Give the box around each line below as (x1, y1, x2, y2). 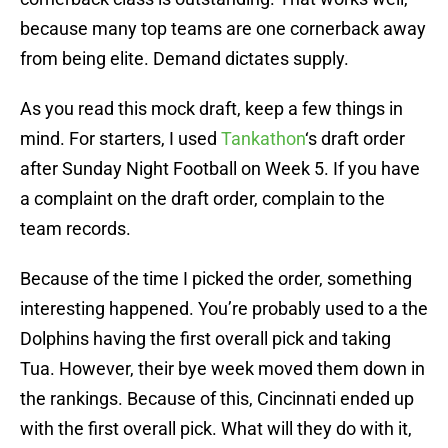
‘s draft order (305, 128, 405, 150)
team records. (20, 218, 131, 240)
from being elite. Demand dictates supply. (20, 48, 349, 70)
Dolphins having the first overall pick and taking (20, 328, 391, 350)
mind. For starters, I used (20, 128, 221, 150)
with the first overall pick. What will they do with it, (20, 418, 412, 440)
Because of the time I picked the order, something (20, 268, 412, 290)
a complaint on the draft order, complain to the (20, 188, 385, 210)
